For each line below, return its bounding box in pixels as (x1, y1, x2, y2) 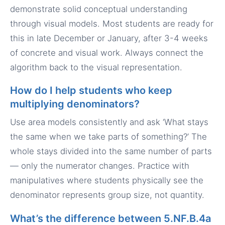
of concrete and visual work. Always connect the (10, 47, 203, 58)
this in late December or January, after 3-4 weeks (10, 33, 208, 43)
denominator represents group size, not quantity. (10, 190, 204, 200)
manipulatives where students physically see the (10, 175, 203, 186)
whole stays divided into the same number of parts (10, 146, 212, 157)
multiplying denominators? (10, 98, 140, 110)
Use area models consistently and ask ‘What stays (10, 117, 208, 128)
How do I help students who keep (10, 84, 172, 97)
